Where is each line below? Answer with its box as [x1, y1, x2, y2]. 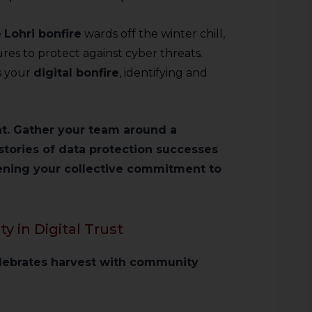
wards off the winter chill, [81, 27, 225, 40]
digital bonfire [33, 66, 119, 79]
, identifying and [119, 66, 208, 79]
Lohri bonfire [4, 27, 81, 40]
